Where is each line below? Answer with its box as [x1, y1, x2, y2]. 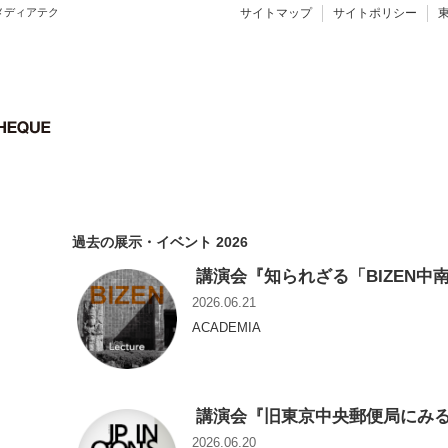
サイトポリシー [333, 6, 417, 20]
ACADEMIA [192, 320, 261, 336]
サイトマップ [240, 6, 312, 20]
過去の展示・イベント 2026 [72, 233, 248, 250]
